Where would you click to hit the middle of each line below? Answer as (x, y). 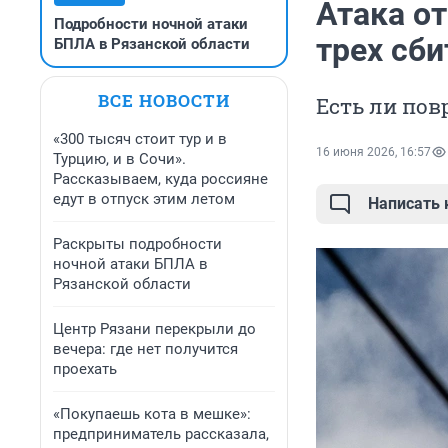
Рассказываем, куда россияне (160, 179)
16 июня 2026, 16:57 (373, 152)
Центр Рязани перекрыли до (154, 329)
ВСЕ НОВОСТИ (164, 100)
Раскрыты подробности (137, 244)
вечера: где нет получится (145, 349)
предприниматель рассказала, (161, 434)
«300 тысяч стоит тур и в (140, 139)
